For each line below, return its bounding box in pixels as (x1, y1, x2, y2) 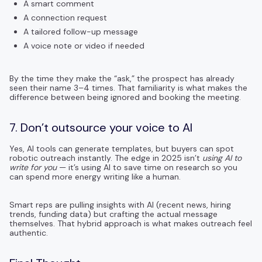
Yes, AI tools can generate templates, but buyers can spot (9, 143, 234, 154)
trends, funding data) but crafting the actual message (9, 208, 218, 219)
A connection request (23, 12, 107, 23)
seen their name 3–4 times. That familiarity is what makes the (9, 82, 247, 93)
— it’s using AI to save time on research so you (57, 161, 237, 173)
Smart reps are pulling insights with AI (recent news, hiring (9, 199, 231, 210)
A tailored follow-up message (23, 26, 138, 37)
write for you (9, 161, 57, 173)
